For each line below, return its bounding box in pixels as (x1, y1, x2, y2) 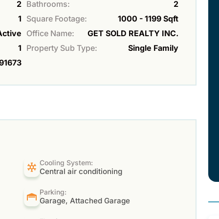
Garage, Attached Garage (40, 196, 131, 206)
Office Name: (26, 28, 74, 39)
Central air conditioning (40, 167, 123, 176)
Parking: (40, 188, 67, 197)
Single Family (128, 43, 178, 53)
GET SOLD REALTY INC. (88, 28, 178, 39)
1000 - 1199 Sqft (118, 14, 178, 24)
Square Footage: (26, 14, 87, 24)
